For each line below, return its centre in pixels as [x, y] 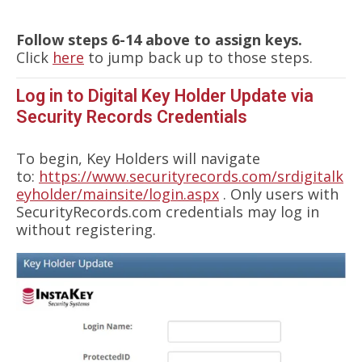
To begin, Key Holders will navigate [138, 158]
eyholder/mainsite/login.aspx [118, 194]
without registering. [88, 229]
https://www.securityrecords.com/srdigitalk [191, 176]
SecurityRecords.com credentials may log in [168, 211]
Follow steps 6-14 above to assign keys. [159, 39]
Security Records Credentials [132, 116]
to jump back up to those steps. [200, 57]
